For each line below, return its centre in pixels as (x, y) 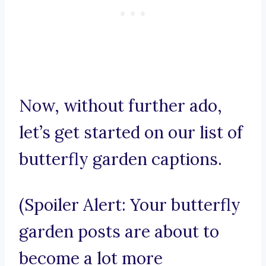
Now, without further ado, (121, 106)
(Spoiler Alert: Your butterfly (130, 205)
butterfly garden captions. (121, 159)
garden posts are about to (119, 232)
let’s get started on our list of (131, 133)
